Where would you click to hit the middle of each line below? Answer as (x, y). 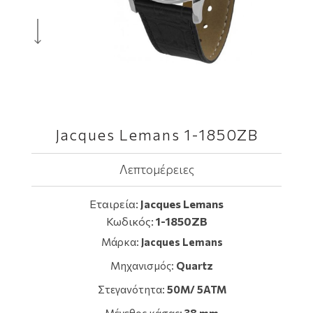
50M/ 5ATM (196, 289)
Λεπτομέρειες (156, 169)
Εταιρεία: (115, 204)
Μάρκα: (121, 242)
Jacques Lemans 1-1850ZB (156, 134)
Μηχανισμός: (143, 265)
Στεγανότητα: (132, 289)
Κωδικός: (131, 221)
